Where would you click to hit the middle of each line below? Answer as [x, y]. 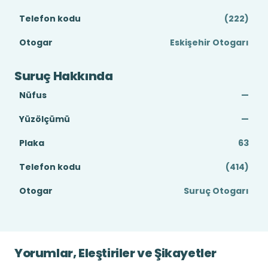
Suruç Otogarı [216, 191]
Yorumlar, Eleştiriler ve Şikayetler [115, 253]
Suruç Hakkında [64, 76]
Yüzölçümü [45, 119]
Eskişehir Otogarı [209, 42]
